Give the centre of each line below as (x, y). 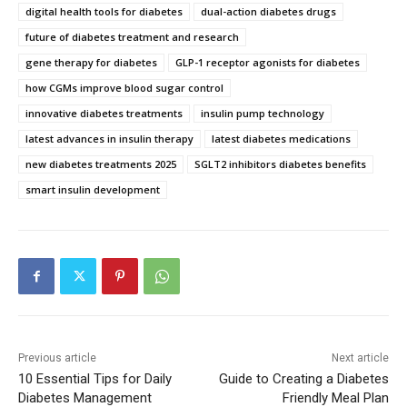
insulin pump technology (263, 113)
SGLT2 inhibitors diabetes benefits (280, 164)
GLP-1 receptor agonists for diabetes (268, 62)
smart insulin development (93, 189)
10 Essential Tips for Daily (95, 378)
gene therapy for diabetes (91, 62)
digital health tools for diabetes (104, 11)
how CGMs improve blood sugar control (124, 87)
